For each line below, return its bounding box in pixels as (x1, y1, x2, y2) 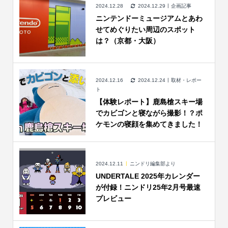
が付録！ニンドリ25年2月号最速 (95, 183, 201, 191)
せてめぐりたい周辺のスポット (95, 25, 195, 34)
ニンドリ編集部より (129, 160, 176, 166)
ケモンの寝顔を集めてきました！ (95, 120, 203, 128)
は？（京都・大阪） (95, 36, 160, 45)
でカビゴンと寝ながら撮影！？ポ (95, 108, 203, 117)
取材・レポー (170, 77, 202, 83)
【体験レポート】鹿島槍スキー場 (95, 97, 203, 106)
